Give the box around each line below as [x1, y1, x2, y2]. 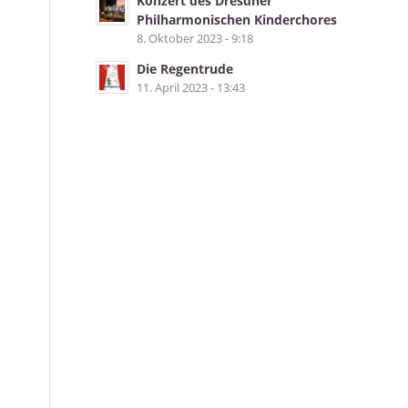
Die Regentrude [137, 60, 234, 77]
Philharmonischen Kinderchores [137, 11, 338, 28]
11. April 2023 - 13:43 [137, 79, 246, 96]
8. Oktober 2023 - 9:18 [137, 30, 254, 46]
